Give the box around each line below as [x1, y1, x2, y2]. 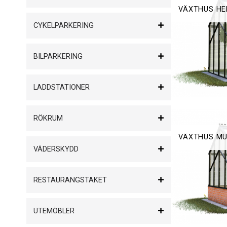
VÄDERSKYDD [33, 145, 79, 154]
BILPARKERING [33, 52, 83, 61]
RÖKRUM [33, 114, 63, 123]
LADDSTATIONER [33, 83, 90, 92]
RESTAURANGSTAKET [33, 176, 107, 185]
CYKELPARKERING [33, 21, 94, 30]
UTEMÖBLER [33, 207, 74, 216]
